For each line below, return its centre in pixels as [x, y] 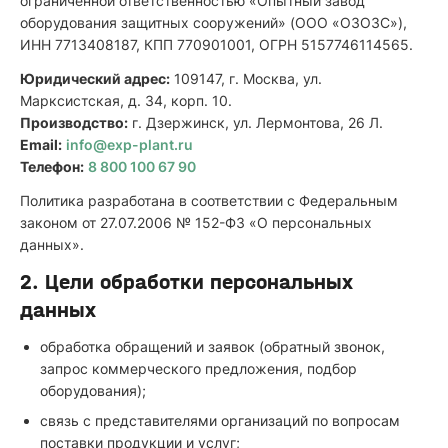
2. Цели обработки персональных [186, 282]
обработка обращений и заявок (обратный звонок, [212, 346]
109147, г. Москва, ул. [246, 78]
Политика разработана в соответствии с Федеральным [209, 200]
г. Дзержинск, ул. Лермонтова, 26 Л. [255, 122]
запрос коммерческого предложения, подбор [198, 368]
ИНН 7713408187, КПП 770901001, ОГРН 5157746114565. [216, 44]
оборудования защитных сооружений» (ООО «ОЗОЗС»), [213, 22]
